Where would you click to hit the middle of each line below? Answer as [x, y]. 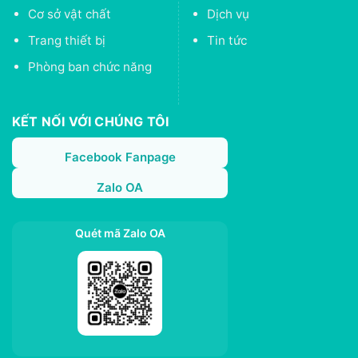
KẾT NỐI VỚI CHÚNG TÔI [91, 121]
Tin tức [227, 41]
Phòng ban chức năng [89, 67]
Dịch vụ [228, 14]
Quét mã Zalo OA [120, 233]
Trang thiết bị [66, 41]
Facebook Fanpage [120, 157]
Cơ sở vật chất [69, 14]
